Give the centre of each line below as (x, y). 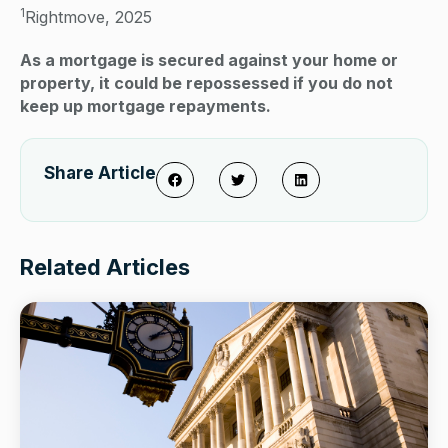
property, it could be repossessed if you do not (206, 83)
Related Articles (105, 267)
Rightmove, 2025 (91, 17)
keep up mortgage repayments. (145, 106)
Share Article (100, 173)
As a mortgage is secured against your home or (209, 60)
